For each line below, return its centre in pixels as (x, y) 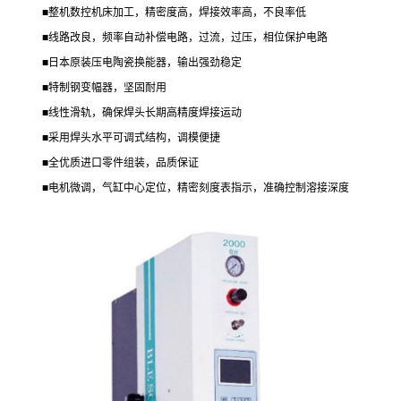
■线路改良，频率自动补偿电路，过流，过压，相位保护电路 (185, 38)
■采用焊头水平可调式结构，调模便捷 (131, 138)
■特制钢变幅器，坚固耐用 (104, 88)
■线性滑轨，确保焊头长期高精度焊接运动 (142, 113)
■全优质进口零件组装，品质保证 (120, 163)
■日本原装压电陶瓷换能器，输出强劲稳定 (142, 63)
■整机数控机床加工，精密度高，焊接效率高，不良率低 (174, 13)
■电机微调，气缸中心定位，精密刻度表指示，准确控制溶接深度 (196, 188)
